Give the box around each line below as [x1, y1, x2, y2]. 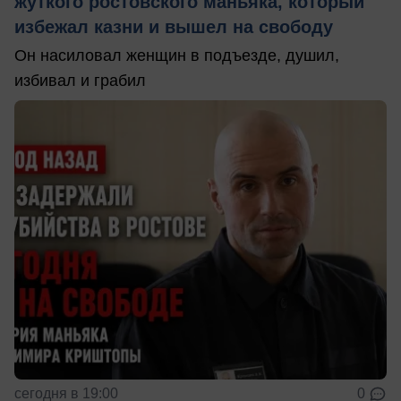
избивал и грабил [14, 71, 146, 90]
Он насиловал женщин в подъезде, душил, [14, 46, 339, 64]
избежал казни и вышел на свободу [14, 16, 333, 37]
